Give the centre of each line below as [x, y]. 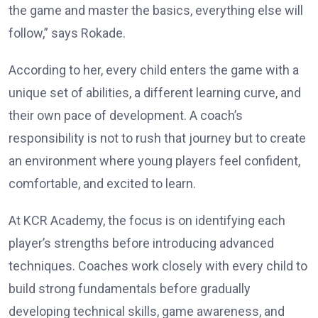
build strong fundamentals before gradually [130, 289]
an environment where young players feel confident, [154, 161]
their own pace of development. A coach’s [126, 116]
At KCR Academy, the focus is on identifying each [147, 221]
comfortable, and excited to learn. [102, 184]
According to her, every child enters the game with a [154, 70]
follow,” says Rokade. [67, 33]
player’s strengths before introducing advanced [141, 243]
